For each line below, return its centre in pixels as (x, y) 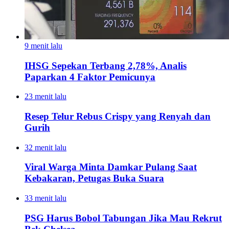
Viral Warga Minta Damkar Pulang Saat (111, 167)
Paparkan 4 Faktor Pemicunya (90, 77)
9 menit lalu (43, 45)
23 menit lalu (45, 97)
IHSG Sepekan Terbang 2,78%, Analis (106, 65)
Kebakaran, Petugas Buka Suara (94, 178)
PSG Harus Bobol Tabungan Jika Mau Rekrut (123, 218)
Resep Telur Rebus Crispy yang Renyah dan (118, 117)
